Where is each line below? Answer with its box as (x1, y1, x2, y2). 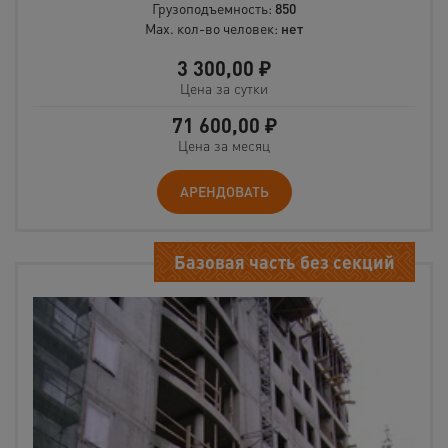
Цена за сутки (180, 79, 268, 98)
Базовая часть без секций (174, 250, 395, 274)
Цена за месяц (178, 136, 270, 155)
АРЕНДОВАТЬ (179, 182, 269, 201)
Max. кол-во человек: (145, 19, 281, 38)
